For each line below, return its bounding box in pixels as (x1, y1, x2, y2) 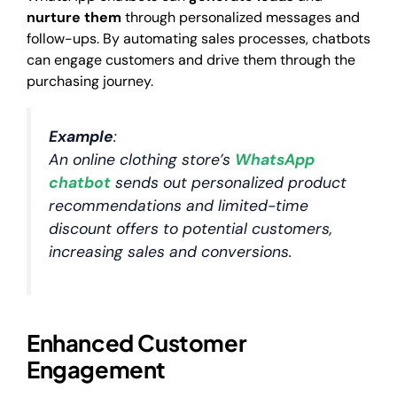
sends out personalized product (111, 172, 346, 192)
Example (49, 126, 113, 146)
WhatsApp (235, 149, 315, 169)
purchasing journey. (27, 72, 153, 91)
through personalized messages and (121, 8, 360, 27)
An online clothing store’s (49, 149, 235, 169)
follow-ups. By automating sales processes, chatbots (27, 29, 370, 49)
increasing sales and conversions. (49, 241, 292, 261)
